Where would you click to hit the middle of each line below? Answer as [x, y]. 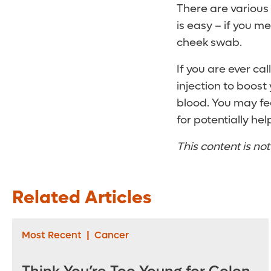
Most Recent [52, 235]
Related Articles [82, 198]
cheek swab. [209, 43]
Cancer [112, 235]
